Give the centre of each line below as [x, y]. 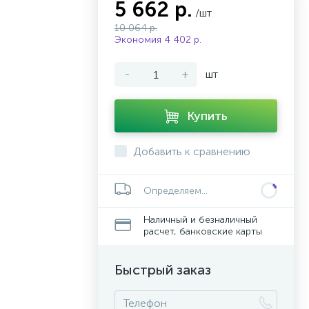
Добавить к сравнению [192, 151]
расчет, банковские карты [203, 231]
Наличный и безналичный [200, 220]
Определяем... [176, 191]
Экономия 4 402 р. [158, 40]
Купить [207, 116]
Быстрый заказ [163, 270]
